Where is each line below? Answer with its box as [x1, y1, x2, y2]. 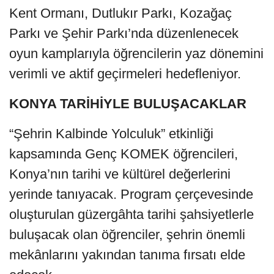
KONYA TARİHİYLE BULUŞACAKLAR [9, 95, 246, 111]
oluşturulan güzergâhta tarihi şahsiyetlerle [9, 206, 254, 222]
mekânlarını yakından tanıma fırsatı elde [9, 246, 245, 262]
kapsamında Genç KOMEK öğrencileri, [9, 146, 238, 161]
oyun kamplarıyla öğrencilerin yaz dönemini [9, 45, 264, 61]
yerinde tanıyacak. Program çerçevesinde [9, 186, 253, 202]
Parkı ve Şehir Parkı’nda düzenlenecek [9, 25, 239, 41]
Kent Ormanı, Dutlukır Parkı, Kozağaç [9, 5, 232, 21]
